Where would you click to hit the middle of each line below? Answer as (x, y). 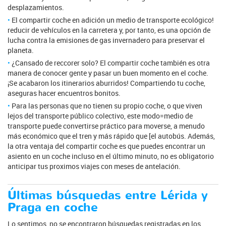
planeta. (21, 50)
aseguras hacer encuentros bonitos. (64, 93)
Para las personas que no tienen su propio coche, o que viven (107, 106)
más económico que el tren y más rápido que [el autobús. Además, (111, 136)
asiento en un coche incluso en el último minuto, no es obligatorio (111, 156)
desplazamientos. (36, 7)
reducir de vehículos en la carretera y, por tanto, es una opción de (109, 30)
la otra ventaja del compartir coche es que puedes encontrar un (106, 146)
